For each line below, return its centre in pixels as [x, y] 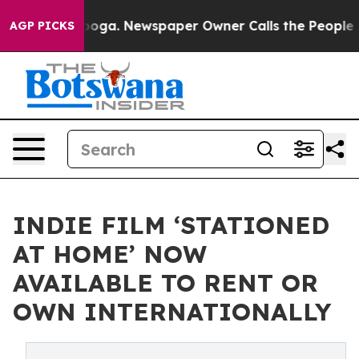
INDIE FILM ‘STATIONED [171, 225]
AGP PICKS [42, 26]
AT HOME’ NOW [110, 254]
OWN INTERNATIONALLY [172, 312]
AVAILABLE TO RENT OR [165, 283]
